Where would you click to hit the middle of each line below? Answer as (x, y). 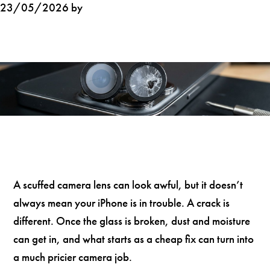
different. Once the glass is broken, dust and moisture (132, 221)
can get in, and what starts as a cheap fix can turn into (134, 239)
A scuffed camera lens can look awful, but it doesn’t (128, 185)
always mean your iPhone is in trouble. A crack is (122, 203)
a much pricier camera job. (73, 257)
